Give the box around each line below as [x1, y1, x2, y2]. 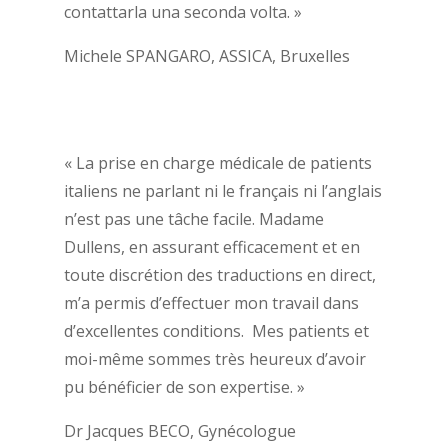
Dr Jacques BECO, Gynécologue [63, 420, 296, 443]
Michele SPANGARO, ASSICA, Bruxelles [63, 44, 350, 67]
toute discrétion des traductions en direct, [63, 264, 376, 287]
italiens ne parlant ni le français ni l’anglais [63, 180, 382, 203]
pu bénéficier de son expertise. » [63, 376, 305, 399]
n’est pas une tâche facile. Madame [63, 208, 324, 231]
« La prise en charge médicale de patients [63, 152, 372, 175]
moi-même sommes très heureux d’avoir [63, 348, 366, 371]
